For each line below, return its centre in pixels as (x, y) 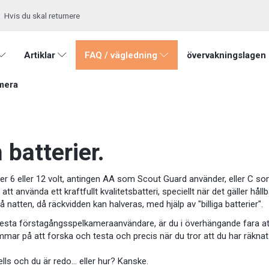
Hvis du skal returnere (42, 16)
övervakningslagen (226, 56)
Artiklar (40, 56)
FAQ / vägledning (121, 56)
